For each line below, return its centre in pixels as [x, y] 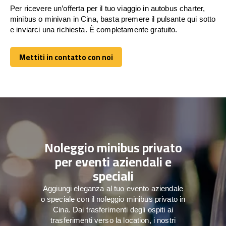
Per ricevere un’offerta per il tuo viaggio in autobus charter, [108, 8]
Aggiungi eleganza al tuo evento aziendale [113, 189]
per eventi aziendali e [113, 162]
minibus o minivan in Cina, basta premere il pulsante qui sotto [113, 19]
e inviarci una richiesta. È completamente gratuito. [94, 29]
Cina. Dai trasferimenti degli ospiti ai [113, 210]
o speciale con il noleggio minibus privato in [113, 199]
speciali [113, 176]
